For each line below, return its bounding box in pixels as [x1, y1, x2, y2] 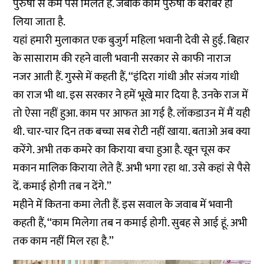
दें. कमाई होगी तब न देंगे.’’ [13, 177, 112, 196]
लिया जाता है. [13, 13, 66, 32]
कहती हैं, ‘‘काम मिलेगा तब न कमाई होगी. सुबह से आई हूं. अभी [13, 214, 248, 233]
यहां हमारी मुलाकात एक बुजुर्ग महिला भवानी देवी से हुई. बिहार [13, 31, 250, 50]
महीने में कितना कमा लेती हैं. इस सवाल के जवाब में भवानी [13, 196, 233, 214]
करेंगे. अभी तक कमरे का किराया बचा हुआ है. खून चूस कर [13, 141, 231, 160]
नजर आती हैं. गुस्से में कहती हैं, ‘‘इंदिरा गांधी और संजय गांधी [13, 68, 240, 87]
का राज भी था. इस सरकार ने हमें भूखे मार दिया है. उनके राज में [13, 86, 249, 105]
